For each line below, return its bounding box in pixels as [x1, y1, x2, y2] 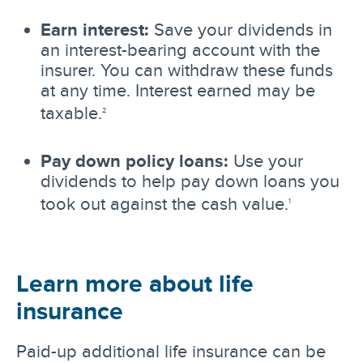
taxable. [41, 103, 102, 123]
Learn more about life [16, 269, 254, 297]
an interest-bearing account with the [41, 39, 320, 59]
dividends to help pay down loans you [41, 171, 340, 191]
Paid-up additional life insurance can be [16, 340, 326, 361]
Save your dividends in [149, 19, 332, 39]
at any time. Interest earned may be [41, 79, 315, 100]
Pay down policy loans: [41, 151, 228, 171]
